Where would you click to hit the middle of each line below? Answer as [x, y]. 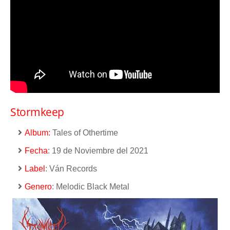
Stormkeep [37, 112]
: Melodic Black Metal [92, 187]
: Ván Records [71, 169]
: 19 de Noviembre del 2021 [98, 151]
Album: [37, 133]
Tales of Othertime [84, 133]
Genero [38, 187]
